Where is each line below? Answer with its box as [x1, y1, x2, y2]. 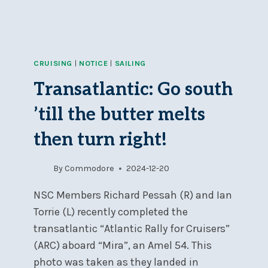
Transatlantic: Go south [33, 78, 233, 100]
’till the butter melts [33, 103, 205, 126]
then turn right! [33, 129, 167, 151]
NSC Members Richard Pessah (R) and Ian [33, 188, 232, 202]
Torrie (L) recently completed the [33, 205, 188, 219]
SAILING [114, 59, 147, 68]
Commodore [65, 163, 115, 174]
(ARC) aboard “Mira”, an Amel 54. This [33, 239, 212, 252]
